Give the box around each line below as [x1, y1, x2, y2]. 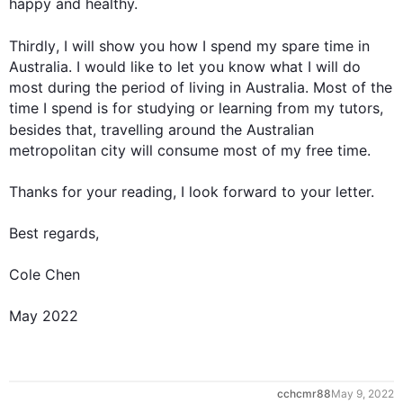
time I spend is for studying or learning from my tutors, [9, 99, 388, 117]
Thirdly [9, 37, 56, 55]
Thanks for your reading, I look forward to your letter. [9, 183, 374, 201]
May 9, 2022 [331, 387, 394, 400]
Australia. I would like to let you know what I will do [9, 58, 361, 76]
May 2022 [9, 307, 78, 325]
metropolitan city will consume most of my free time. [9, 141, 371, 159]
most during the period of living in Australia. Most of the [9, 78, 392, 96]
